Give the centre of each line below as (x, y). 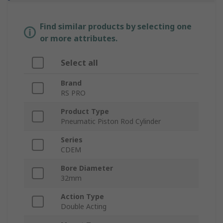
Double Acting (84, 207)
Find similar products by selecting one (116, 27)
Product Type (85, 111)
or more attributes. (79, 39)
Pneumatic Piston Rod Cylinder (111, 121)
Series (72, 140)
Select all (79, 63)
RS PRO (73, 93)
